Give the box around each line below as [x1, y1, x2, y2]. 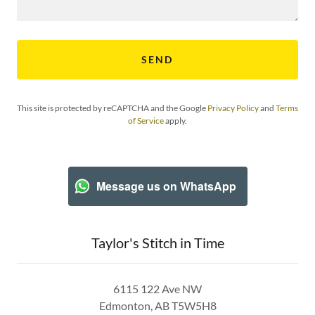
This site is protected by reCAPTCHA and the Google [17, 102, 207, 113]
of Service [128, 115, 164, 126]
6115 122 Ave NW [113, 281, 202, 295]
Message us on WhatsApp [96, 178, 236, 195]
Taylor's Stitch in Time [91, 233, 224, 251]
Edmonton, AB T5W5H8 [98, 298, 217, 312]
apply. [164, 115, 187, 126]
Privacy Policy [207, 102, 259, 113]
